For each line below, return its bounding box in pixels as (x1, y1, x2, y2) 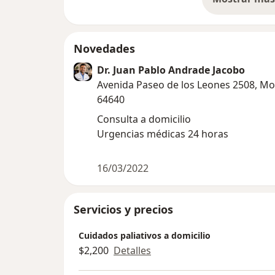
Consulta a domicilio (97, 112, 191, 126)
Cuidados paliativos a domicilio (79, 230, 211, 242)
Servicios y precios (74, 201, 173, 217)
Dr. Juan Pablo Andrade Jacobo (97, 63, 245, 77)
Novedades (74, 41, 135, 56)
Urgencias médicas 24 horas (97, 126, 228, 141)
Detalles (114, 244, 151, 258)
